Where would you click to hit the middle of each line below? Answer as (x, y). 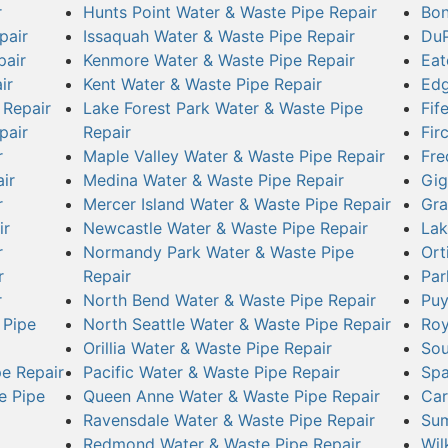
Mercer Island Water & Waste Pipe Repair (236, 203)
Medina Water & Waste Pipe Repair (213, 179)
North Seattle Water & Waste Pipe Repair (236, 323)
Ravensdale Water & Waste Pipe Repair (228, 419)
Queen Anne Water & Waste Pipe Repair (231, 395)
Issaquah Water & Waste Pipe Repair (218, 35)
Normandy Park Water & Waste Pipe (218, 251)
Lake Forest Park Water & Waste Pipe (222, 107)
